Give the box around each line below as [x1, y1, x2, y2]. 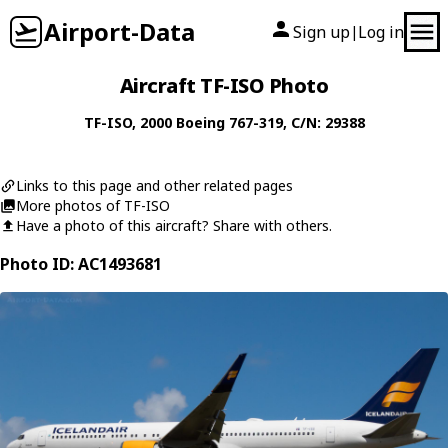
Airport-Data [44, 15, 195, 48]
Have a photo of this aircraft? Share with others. [16, 216, 332, 235]
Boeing [175, 113, 225, 132]
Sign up [293, 21, 350, 43]
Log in [358, 21, 404, 43]
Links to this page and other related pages [16, 176, 293, 195]
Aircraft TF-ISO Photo [119, 72, 329, 99]
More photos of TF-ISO [16, 196, 170, 215]
